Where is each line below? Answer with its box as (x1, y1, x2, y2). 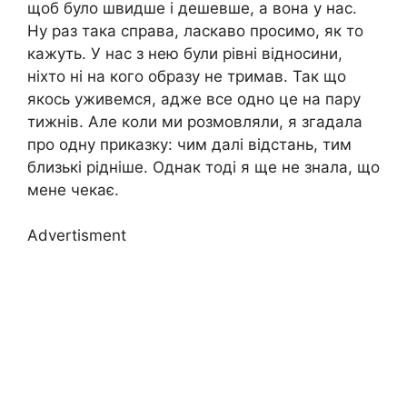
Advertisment (27, 226, 126, 244)
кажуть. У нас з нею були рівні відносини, (27, 44, 342, 63)
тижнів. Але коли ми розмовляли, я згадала (27, 112, 362, 131)
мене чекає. (27, 180, 119, 199)
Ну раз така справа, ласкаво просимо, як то (27, 21, 363, 40)
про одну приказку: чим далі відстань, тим (27, 134, 352, 154)
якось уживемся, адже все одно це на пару (27, 89, 361, 108)
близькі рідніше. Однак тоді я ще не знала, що (27, 157, 380, 176)
